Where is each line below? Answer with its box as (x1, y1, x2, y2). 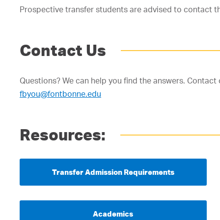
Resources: (20, 125, 106, 144)
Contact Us (20, 41, 106, 60)
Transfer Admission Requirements (52, 167, 174, 177)
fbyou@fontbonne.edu (20, 89, 101, 99)
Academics (93, 209, 134, 219)
